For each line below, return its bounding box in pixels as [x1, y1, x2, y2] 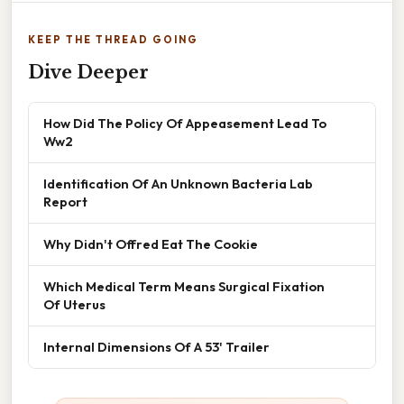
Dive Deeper [28, 61, 149, 84]
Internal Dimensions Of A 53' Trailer [43, 338, 270, 356]
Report [43, 193, 87, 211]
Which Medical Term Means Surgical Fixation [43, 278, 325, 296]
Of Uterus [43, 296, 106, 314]
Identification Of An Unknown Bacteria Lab [43, 175, 313, 193]
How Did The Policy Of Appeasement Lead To [43, 115, 326, 133]
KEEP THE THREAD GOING [28, 33, 198, 47]
